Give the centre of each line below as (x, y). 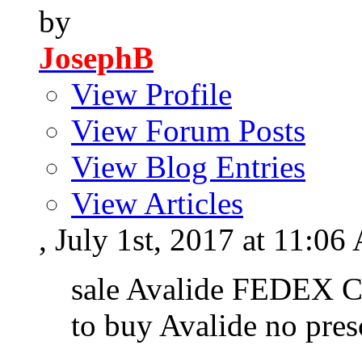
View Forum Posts (188, 131)
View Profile (152, 95)
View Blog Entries (188, 167)
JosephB (96, 58)
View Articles (157, 204)
